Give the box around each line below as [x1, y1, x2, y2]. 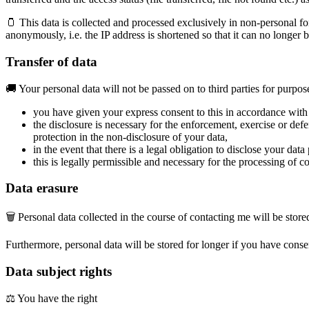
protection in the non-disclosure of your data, [33, 130, 228, 143]
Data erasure [6, 181, 78, 196]
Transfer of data [6, 54, 97, 69]
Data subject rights [6, 263, 112, 279]
